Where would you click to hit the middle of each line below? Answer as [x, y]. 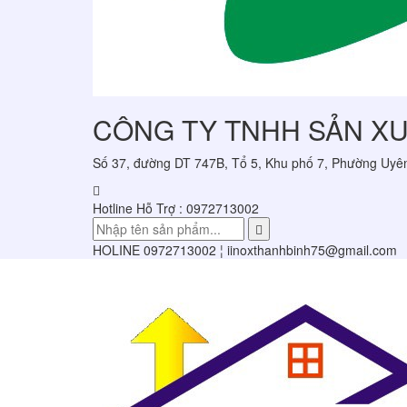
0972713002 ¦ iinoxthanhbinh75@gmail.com [270, 250]
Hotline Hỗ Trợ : [138, 208]
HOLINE [118, 250]
